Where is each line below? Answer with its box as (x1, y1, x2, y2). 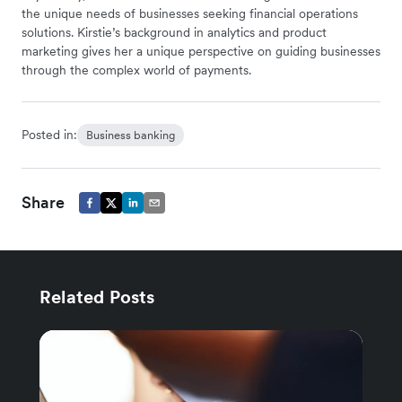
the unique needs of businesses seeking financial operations (22, 5, 358, 22)
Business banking (86, 127, 175, 144)
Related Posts (39, 285, 155, 310)
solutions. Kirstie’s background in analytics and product (22, 24, 327, 41)
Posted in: (22, 127, 77, 144)
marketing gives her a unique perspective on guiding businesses (22, 43, 380, 60)
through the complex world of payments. (22, 62, 251, 79)
